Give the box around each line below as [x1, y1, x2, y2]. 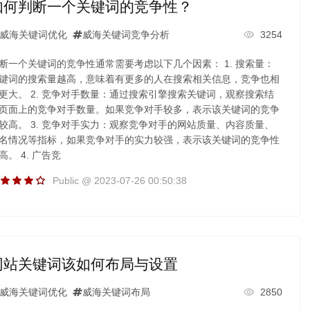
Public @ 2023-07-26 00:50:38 [52, 174, 187, 186]
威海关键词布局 [82, 286, 150, 298]
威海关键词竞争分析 [82, 28, 170, 40]
